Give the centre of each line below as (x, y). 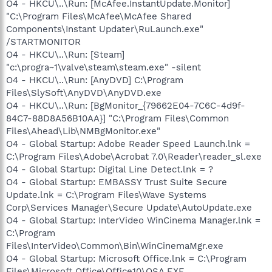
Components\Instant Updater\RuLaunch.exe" (105, 29)
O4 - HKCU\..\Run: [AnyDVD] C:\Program (95, 80)
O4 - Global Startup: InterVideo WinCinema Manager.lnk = (133, 220)
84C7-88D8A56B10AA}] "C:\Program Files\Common (117, 118)
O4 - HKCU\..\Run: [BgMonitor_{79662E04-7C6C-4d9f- (126, 105)
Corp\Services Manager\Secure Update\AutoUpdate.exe (129, 207)
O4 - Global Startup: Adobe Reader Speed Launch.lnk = (128, 144)
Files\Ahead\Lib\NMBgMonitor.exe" (83, 131)
